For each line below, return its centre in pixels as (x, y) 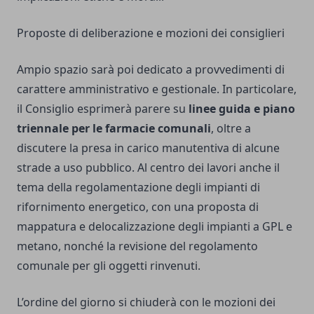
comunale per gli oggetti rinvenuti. (109, 265)
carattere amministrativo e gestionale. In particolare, (157, 89)
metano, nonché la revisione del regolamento (137, 246)
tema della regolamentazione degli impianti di (138, 187)
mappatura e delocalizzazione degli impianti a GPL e (155, 226)
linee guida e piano (242, 108)
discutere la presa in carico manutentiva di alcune (148, 148)
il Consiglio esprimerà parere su (103, 108)
